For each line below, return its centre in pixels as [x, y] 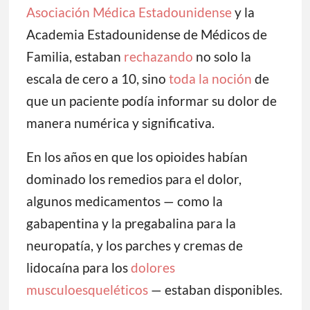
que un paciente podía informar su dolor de [151, 101]
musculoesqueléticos [87, 290]
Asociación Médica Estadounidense [129, 12]
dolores [153, 268]
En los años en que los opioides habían [137, 157]
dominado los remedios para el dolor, [134, 179]
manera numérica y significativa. [120, 123]
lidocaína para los [78, 268]
